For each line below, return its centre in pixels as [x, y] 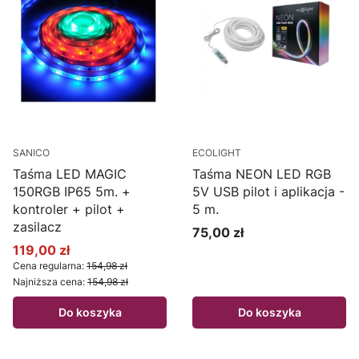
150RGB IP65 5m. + [72, 192]
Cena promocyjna [66, 257]
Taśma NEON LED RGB [262, 174]
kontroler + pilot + [69, 210]
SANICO [31, 153]
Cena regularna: [48, 266]
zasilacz [37, 227]
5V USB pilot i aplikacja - [268, 192]
